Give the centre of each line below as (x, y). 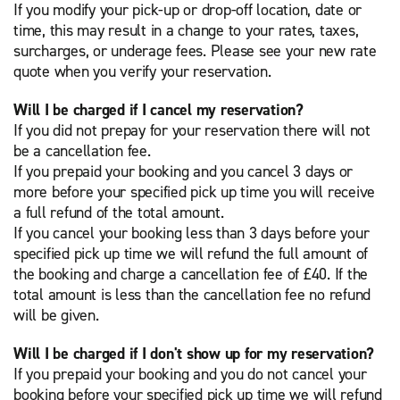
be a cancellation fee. (82, 151)
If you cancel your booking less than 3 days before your (192, 233)
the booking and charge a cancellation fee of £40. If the (191, 274)
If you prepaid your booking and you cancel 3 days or (183, 171)
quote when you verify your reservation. (142, 71)
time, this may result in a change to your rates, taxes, (186, 30)
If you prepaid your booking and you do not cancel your (190, 374)
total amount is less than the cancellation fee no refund (192, 295)
